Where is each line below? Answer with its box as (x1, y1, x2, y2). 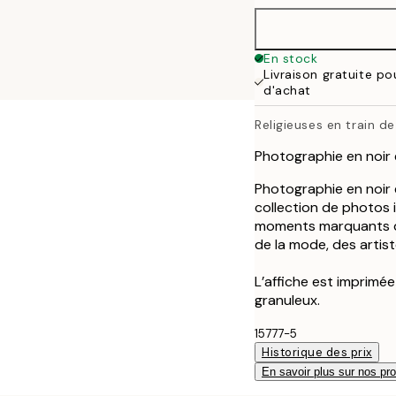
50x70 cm (297, 76, 363, 91)
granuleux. (255, 290, 320, 309)
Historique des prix (262, 344, 372, 360)
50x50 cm (297, 34, 363, 49)
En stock (263, 50, 318, 66)
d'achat (263, 82, 311, 98)
